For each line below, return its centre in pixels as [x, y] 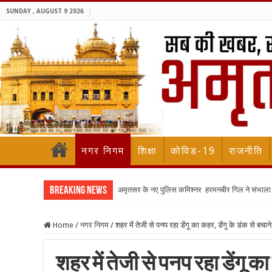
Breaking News [78, 191]
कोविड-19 [193, 151]
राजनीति [246, 151]
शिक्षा [148, 151]
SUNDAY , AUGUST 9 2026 [45, 11]
